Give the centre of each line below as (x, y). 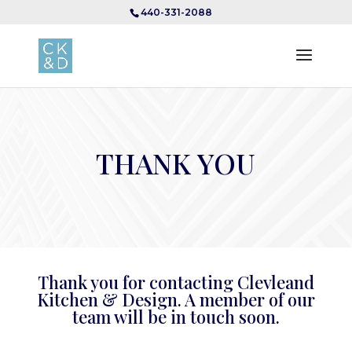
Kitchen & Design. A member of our (176, 299)
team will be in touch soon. (176, 317)
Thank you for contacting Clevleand (176, 282)
